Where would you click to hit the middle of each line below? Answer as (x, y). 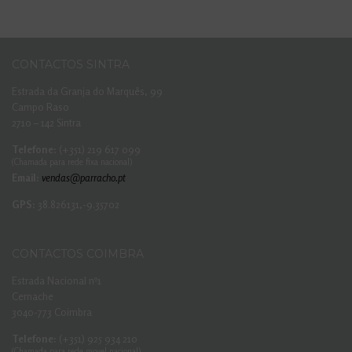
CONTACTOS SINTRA (71, 64)
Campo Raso (40, 106)
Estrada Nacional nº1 (57, 280)
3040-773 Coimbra (52, 312)
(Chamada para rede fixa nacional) (72, 161)
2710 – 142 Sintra (46, 122)
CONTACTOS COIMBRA (78, 253)
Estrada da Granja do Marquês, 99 (87, 91)
